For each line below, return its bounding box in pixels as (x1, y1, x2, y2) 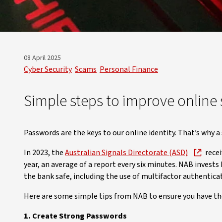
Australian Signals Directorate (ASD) (65, 147, 188, 158)
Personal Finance (100, 64, 158, 75)
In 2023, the (24, 147, 65, 158)
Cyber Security (24, 64, 72, 75)
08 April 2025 (24, 53, 62, 63)
